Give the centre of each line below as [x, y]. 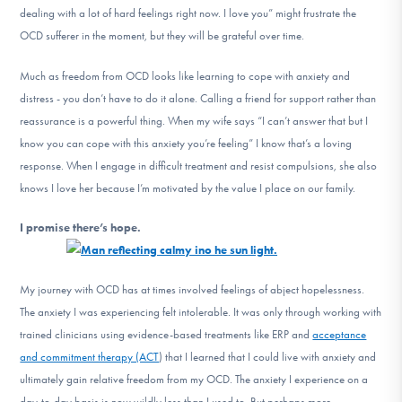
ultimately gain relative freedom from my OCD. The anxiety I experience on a [194, 380]
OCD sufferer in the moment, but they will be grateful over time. [162, 36]
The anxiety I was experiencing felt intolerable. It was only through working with [201, 312]
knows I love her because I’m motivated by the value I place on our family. [189, 188]
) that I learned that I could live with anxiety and [268, 357]
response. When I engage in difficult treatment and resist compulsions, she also [199, 165]
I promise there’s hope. [81, 227]
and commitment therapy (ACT [90, 357]
